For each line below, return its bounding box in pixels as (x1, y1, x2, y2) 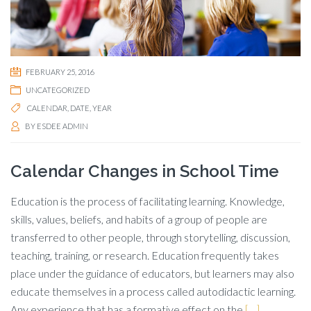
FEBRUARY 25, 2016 (26, 67, 94, 76)
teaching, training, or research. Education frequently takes (10, 248, 279, 262)
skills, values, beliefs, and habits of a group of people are (10, 212, 267, 226)
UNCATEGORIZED (26, 85, 90, 94)
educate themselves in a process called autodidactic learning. (10, 284, 296, 298)
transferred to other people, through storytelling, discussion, (10, 230, 290, 244)
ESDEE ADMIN (37, 121, 88, 131)
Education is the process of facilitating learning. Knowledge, (10, 194, 285, 208)
